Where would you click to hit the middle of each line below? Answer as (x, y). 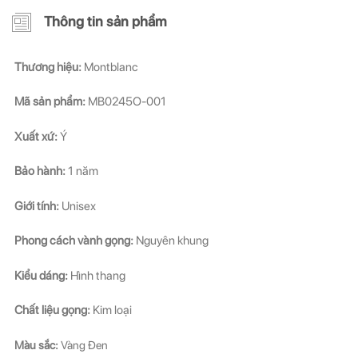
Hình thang (97, 275)
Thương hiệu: (48, 67)
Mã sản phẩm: (51, 101)
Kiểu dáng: (41, 275)
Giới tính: (37, 206)
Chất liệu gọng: (52, 310)
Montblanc (110, 67)
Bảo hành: (40, 171)
